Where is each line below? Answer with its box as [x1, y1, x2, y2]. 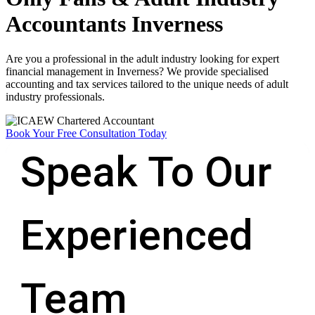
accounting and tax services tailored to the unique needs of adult [6, 77, 288, 90]
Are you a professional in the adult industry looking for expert [6, 52, 279, 65]
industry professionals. [6, 90, 105, 103]
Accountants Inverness [6, 11, 223, 37]
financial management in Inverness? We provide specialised [6, 65, 269, 77]
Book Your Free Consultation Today [6, 127, 167, 139]
